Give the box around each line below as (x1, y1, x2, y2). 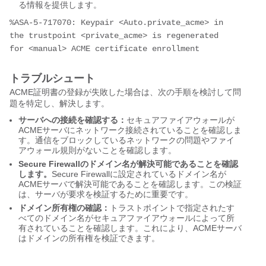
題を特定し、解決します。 (9, 99, 109, 109)
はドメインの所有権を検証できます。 (18, 233, 160, 243)
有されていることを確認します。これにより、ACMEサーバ (18, 223, 242, 233)
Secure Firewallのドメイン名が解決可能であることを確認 (18, 159, 238, 169)
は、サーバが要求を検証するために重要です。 (18, 189, 193, 199)
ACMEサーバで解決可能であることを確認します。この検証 (18, 179, 242, 189)
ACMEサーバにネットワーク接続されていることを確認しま (18, 125, 242, 135)
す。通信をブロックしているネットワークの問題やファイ (18, 135, 235, 145)
